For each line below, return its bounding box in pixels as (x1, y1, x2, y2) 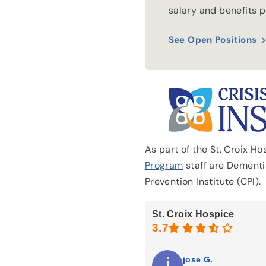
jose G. (182, 255, 213, 265)
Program (144, 159, 183, 172)
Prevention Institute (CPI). (144, 175, 261, 188)
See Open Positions (168, 33, 257, 46)
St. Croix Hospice (151, 209, 235, 220)
